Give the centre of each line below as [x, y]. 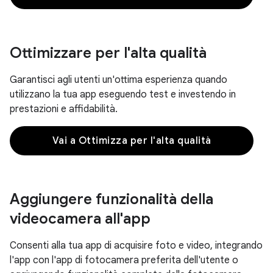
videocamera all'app [80, 219]
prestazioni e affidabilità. [64, 109]
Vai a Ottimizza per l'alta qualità [132, 141]
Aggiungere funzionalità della [112, 199]
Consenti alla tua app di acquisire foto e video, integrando [136, 246]
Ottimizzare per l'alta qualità [108, 53]
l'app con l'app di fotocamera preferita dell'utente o [124, 260]
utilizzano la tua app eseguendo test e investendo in [123, 94]
